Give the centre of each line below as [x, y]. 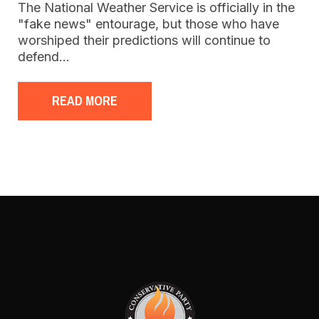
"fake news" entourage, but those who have [148, 24]
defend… [44, 57]
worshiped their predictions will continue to [144, 40]
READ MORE [85, 101]
